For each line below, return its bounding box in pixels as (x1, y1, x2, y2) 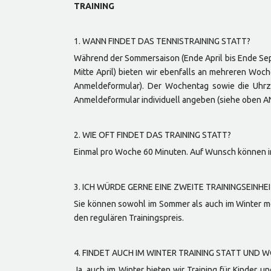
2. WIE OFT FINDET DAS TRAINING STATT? (74, 130, 231, 140)
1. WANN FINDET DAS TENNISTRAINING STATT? (74, 36, 250, 46)
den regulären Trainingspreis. (74, 213, 184, 223)
